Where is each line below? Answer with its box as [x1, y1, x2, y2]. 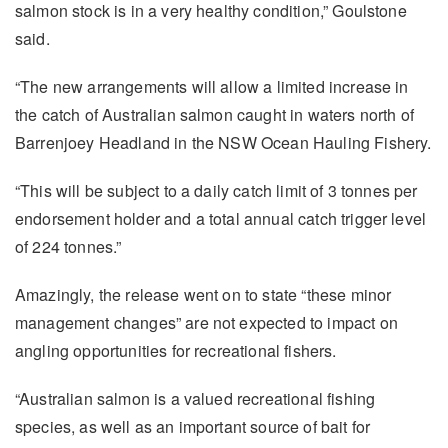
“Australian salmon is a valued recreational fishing [15, 387, 376, 411]
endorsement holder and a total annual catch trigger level [15, 207, 427, 231]
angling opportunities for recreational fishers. [15, 339, 337, 363]
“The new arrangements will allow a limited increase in [15, 75, 409, 99]
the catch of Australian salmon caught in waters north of [15, 103, 414, 127]
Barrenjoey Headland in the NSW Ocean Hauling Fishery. [15, 131, 432, 155]
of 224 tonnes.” [15, 235, 122, 259]
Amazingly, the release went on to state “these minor [15, 283, 392, 307]
